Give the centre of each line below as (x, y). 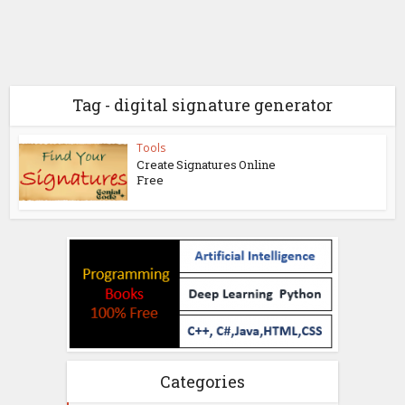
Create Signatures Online (207, 165)
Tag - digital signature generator (202, 105)
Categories (202, 381)
